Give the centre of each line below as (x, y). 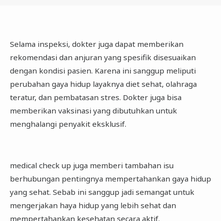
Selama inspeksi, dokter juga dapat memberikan (96, 44)
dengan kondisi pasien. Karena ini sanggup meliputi (103, 70)
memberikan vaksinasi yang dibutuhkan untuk (93, 110)
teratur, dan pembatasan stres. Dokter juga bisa (95, 97)
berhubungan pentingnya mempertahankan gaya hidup (110, 179)
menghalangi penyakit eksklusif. (68, 124)
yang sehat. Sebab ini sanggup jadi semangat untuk (102, 192)
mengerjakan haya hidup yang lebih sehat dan (93, 205)
